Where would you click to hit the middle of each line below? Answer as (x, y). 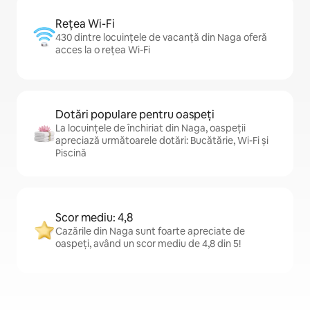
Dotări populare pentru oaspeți (135, 115)
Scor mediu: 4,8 (94, 218)
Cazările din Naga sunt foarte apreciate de (150, 231)
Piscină (71, 153)
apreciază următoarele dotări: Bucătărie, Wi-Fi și (162, 141)
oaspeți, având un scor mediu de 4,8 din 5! (148, 244)
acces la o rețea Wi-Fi (103, 50)
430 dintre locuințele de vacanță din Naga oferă (161, 38)
